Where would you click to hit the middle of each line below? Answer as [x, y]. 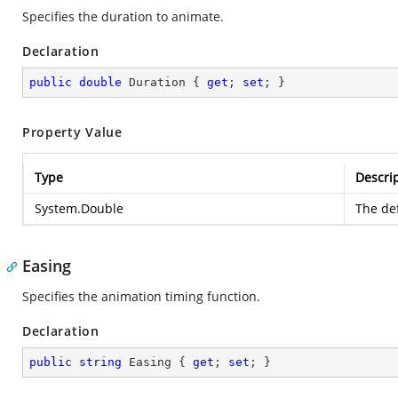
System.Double [79, 208]
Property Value [72, 132]
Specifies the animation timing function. [141, 296]
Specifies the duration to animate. [123, 16]
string [100, 362]
